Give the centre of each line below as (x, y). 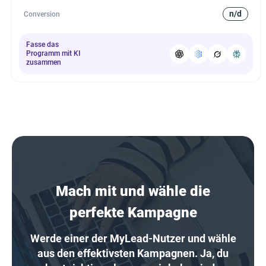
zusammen (44, 63)
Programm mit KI (53, 54)
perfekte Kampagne (133, 213)
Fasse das (42, 45)
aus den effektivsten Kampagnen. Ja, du (133, 254)
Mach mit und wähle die (133, 191)
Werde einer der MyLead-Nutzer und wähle (133, 239)
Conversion (42, 14)
